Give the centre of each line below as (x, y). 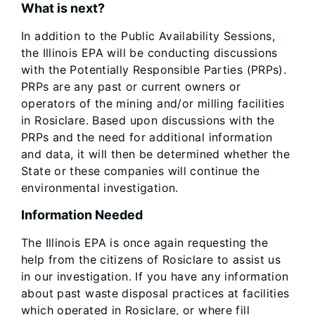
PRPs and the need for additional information (147, 137)
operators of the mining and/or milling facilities (153, 103)
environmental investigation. (100, 188)
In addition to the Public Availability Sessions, (148, 36)
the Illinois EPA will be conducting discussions (149, 53)
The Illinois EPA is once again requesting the (145, 243)
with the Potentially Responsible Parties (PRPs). (154, 70)
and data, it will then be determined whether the (156, 154)
